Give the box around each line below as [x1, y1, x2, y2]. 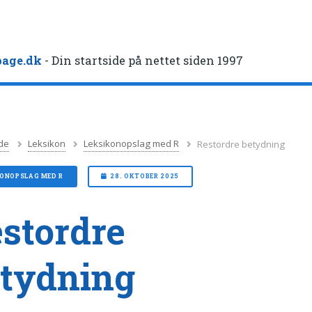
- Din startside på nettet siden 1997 [42, 53, 244, 68]
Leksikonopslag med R [84, 137, 180, 150]
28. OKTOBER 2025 [110, 172, 179, 180]
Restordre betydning [197, 137, 286, 150]
